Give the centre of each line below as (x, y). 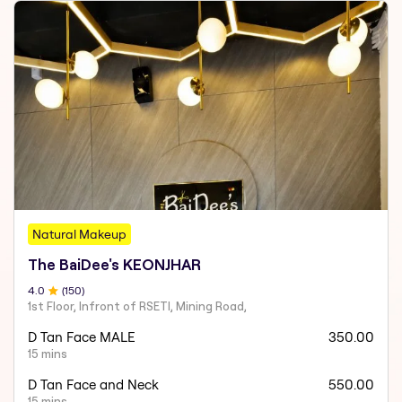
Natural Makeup (80, 234)
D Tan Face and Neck (94, 384)
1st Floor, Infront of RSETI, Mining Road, (138, 306)
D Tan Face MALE (82, 336)
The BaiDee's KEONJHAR (115, 264)
